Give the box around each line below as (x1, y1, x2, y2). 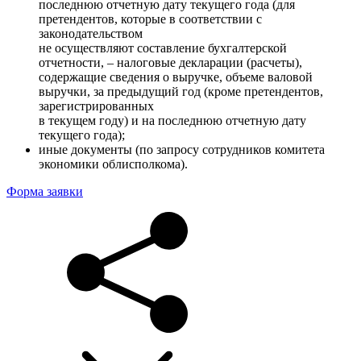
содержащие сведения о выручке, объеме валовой (39, 70, 313, 85)
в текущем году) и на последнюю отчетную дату (39, 114, 306, 128)
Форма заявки (6, 185, 83, 199)
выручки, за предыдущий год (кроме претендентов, (39, 85, 323, 99)
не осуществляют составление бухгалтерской (39, 41, 287, 56)
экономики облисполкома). (39, 157, 188, 172)
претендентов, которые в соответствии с (39, 12, 262, 27)
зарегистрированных (39, 99, 154, 114)
